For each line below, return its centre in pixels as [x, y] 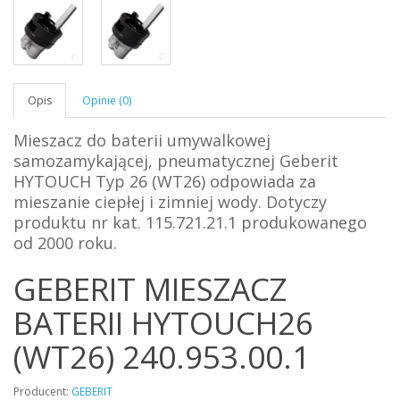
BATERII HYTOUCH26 [163, 322]
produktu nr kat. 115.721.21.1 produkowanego [190, 222]
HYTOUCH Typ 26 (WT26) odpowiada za [165, 181]
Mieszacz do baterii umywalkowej [142, 140]
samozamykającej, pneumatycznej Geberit [176, 160]
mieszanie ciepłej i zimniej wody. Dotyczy [170, 201]
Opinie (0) [107, 100]
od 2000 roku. [65, 242]
